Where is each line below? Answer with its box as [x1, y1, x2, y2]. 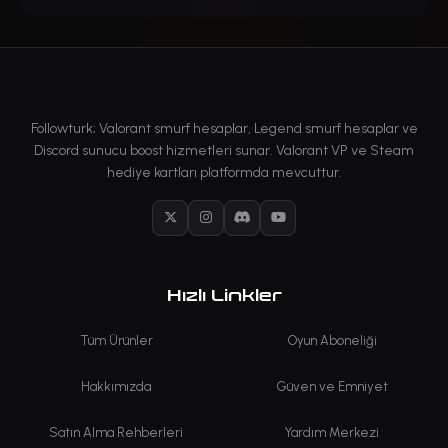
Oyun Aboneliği [287, 332, 377, 348]
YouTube [276, 218, 331, 235]
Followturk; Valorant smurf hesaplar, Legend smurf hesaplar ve [30, 119, 418, 137]
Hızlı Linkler [166, 285, 282, 305]
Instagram [204, 218, 268, 235]
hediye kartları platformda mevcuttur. [106, 163, 342, 181]
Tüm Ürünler [79, 332, 153, 348]
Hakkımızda [81, 378, 151, 394]
